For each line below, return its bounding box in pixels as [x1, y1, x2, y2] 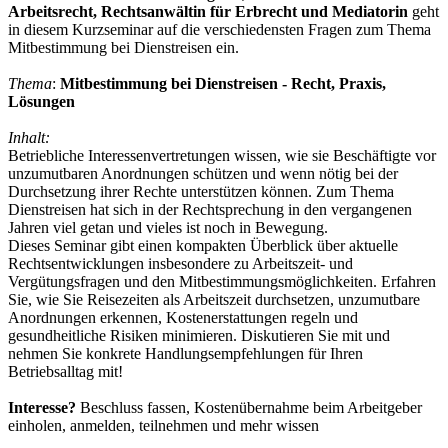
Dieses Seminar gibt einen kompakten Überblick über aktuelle [8, 236, 398, 254]
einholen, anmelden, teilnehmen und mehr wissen [8, 416, 319, 434]
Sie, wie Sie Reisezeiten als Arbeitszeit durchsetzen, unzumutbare [8, 290, 420, 308]
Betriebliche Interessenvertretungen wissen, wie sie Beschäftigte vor [8, 146, 436, 164]
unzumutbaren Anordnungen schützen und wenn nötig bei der [8, 164, 398, 182]
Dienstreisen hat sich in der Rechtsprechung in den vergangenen [8, 200, 412, 218]
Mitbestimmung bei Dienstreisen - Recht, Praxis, [60, 74, 386, 92]
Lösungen [8, 92, 75, 110]
